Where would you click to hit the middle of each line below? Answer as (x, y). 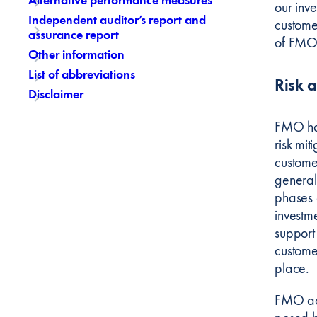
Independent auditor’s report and (117, 19)
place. (292, 268)
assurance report (74, 34)
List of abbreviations (82, 74)
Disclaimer (56, 94)
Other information (76, 54)
